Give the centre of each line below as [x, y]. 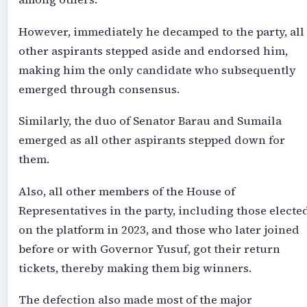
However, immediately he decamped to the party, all [161, 32]
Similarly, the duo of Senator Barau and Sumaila [150, 121]
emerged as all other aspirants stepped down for [151, 140]
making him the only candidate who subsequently [157, 70]
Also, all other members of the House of [126, 191]
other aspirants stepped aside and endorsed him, [153, 51]
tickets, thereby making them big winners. [135, 268]
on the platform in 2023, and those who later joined [159, 230]
